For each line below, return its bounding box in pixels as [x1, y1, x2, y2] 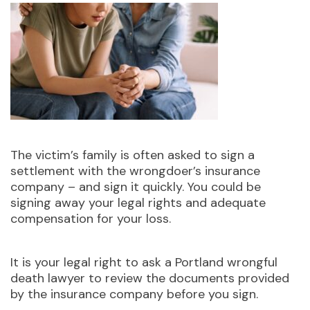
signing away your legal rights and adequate [10, 194, 266, 211]
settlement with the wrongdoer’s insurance [10, 162, 260, 179]
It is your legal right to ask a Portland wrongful [10, 253, 277, 271]
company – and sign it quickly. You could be [10, 178, 261, 195]
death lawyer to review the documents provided [10, 269, 289, 286]
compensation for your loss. [10, 210, 171, 227]
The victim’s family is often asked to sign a [10, 146, 255, 163]
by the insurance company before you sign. [10, 285, 258, 302]
